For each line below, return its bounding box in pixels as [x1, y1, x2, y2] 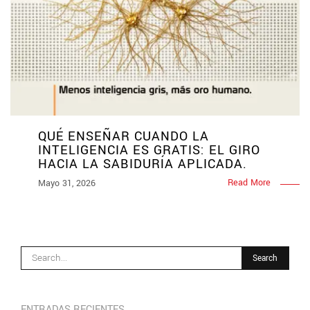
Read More [228, 176, 271, 189]
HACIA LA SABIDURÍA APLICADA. [38, 154, 247, 173]
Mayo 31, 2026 [38, 176, 95, 190]
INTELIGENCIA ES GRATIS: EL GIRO [38, 140, 260, 159]
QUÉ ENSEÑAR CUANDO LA [38, 127, 209, 145]
